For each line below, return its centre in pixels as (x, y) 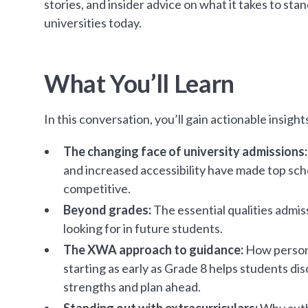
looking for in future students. (143, 228)
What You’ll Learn (139, 83)
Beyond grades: (107, 209)
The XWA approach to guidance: (153, 249)
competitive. (97, 188)
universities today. (93, 22)
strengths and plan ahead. (132, 286)
